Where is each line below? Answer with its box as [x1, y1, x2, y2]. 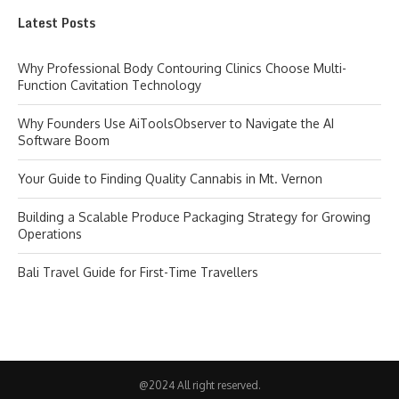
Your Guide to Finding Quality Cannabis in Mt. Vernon [18, 171, 322, 186]
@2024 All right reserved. [138, 379, 261, 392]
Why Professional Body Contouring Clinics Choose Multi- [18, 61, 346, 76]
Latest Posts [18, 12, 95, 33]
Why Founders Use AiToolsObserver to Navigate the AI [18, 116, 334, 131]
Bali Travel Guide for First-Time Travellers [18, 265, 258, 280]
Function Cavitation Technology [18, 77, 201, 93]
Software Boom [18, 133, 110, 148]
